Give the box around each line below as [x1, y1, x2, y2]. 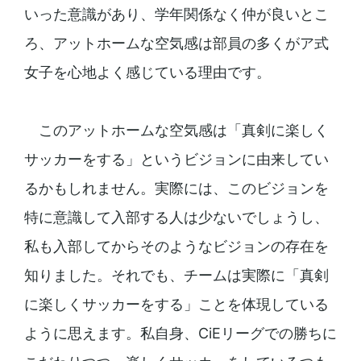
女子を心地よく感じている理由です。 [23, 64, 271, 81]
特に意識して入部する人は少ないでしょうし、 [23, 209, 329, 226]
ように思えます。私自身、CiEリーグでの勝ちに [23, 325, 337, 342]
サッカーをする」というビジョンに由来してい [23, 151, 329, 168]
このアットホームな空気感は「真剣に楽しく [23, 122, 329, 139]
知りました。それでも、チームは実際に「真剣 [23, 267, 329, 284]
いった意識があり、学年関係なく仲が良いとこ [23, 6, 329, 23]
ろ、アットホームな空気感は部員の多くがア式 [23, 35, 329, 52]
